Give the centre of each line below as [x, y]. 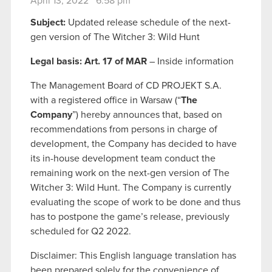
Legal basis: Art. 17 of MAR [89, 61]
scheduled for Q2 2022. [81, 231]
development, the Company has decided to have [134, 144]
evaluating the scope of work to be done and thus [135, 202]
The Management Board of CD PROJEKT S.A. [126, 85]
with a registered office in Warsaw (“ [106, 100]
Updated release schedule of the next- [149, 22]
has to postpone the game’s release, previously [130, 216]
